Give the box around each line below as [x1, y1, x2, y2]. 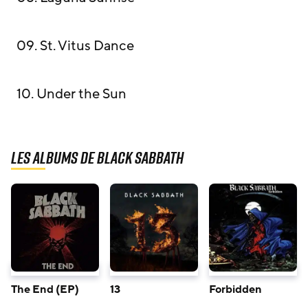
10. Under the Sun [16, 85, 126, 103]
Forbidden [209, 281, 262, 297]
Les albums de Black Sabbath [11, 145, 184, 169]
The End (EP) [11, 281, 79, 297]
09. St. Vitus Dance [16, 36, 134, 55]
